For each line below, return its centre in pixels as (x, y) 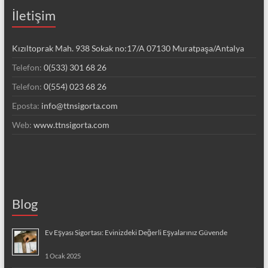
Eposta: (26, 105)
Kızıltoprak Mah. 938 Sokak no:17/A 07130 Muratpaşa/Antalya (128, 48)
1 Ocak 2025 (63, 255)
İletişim (33, 15)
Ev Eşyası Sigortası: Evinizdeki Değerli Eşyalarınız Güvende (136, 232)
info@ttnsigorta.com (79, 105)
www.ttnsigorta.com (71, 124)
